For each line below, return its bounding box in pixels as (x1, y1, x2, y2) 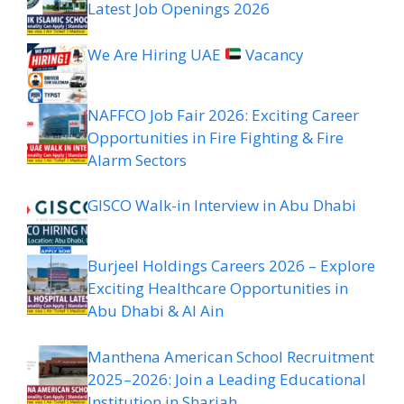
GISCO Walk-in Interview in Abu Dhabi (87, 195, 356, 216)
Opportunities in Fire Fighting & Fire (87, 126, 344, 148)
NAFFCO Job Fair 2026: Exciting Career (87, 104, 359, 125)
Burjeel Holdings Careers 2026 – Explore (87, 255, 375, 276)
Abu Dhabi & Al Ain (87, 300, 224, 321)
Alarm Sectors (87, 149, 187, 170)
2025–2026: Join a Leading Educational (87, 368, 366, 390)
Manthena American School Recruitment (87, 345, 374, 367)
